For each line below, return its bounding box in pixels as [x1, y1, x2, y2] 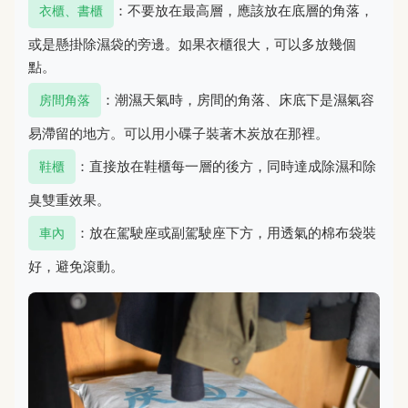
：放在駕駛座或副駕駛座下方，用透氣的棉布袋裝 [76, 223, 376, 241]
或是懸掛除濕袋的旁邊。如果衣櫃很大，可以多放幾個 [28, 35, 356, 53]
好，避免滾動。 [28, 257, 124, 275]
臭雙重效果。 [28, 190, 110, 209]
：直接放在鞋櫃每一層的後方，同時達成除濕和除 [76, 157, 376, 175]
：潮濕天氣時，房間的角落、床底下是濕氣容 [101, 90, 374, 108]
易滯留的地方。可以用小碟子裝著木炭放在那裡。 [28, 124, 329, 142]
